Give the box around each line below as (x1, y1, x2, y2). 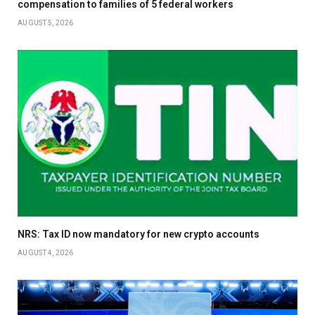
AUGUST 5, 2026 (18, 18, 74, 27)
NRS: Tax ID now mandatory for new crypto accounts (18, 228, 259, 240)
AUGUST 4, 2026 (18, 248, 74, 257)
